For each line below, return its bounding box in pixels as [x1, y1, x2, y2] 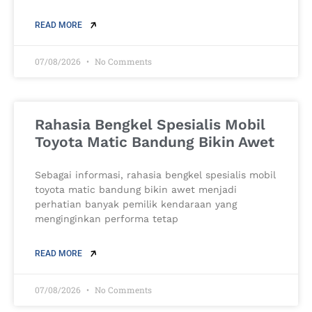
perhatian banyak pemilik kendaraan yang [35, 198, 237, 210]
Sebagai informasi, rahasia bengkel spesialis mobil [35, 169, 276, 181]
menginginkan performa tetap [35, 213, 178, 225]
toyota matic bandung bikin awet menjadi [35, 184, 237, 196]
